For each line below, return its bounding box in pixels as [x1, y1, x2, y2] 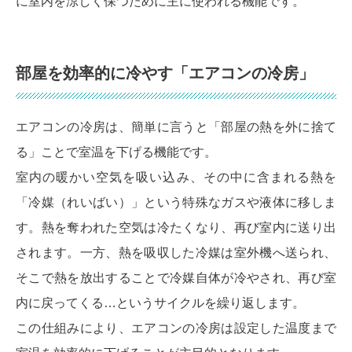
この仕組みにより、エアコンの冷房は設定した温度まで [16, 321, 336, 335]
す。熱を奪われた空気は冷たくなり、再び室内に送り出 [16, 221, 336, 235]
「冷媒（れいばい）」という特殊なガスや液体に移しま [16, 196, 336, 210]
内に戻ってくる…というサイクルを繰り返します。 [16, 296, 305, 310]
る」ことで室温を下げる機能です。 [16, 145, 217, 159]
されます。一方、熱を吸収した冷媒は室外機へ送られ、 [16, 246, 336, 260]
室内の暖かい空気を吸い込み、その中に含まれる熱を [16, 170, 336, 185]
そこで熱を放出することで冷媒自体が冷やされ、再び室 [16, 271, 336, 285]
